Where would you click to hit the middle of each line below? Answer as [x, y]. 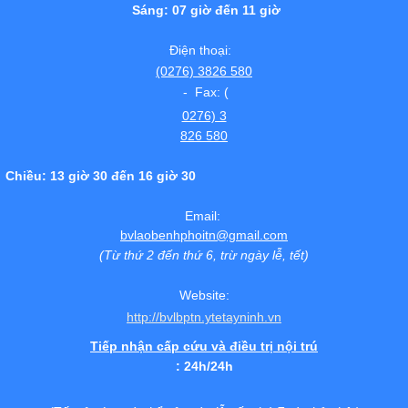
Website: [204, 295]
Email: [204, 216]
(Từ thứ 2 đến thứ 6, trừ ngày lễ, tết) [204, 255]
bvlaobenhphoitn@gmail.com [204, 235]
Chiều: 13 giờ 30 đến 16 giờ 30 [204, 176]
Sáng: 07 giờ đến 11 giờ [204, 10]
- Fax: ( [204, 92]
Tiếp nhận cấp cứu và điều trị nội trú [204, 346]
